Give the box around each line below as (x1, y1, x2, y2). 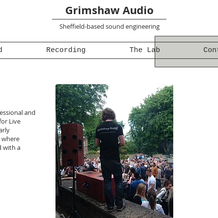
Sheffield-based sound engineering (59, 22, 160, 31)
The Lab (129, 46, 160, 54)
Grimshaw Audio (65, 2, 154, 18)
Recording (46, 46, 86, 54)
